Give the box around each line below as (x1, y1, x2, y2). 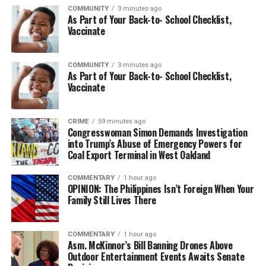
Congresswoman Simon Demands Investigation (67, 125, 248, 140)
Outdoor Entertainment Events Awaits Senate (67, 249, 245, 264)
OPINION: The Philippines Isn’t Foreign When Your (67, 181, 254, 196)
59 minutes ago (97, 117, 145, 125)
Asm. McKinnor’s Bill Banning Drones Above (67, 237, 233, 252)
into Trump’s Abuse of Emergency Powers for (67, 136, 242, 151)
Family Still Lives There (67, 192, 156, 207)
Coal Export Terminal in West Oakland (67, 147, 211, 162)
